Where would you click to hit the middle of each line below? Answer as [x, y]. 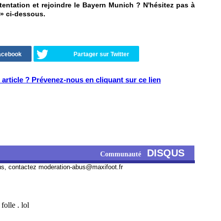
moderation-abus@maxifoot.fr [81, 167]
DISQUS [166, 153]
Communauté [124, 154]
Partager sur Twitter [101, 54]
